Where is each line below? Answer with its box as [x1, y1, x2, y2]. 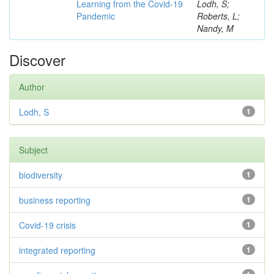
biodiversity [19, 169, 62, 181]
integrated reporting [19, 244, 95, 256]
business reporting [19, 194, 91, 206]
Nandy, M [197, 22, 234, 34]
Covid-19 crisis [19, 219, 76, 231]
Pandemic [76, 10, 115, 22]
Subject [19, 144, 48, 156]
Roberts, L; [197, 10, 240, 22]
